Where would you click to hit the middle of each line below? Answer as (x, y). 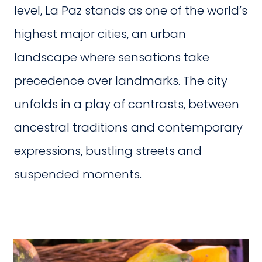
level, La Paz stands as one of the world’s (131, 11)
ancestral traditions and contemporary (128, 127)
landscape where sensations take (112, 57)
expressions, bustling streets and (108, 151)
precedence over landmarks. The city (121, 81)
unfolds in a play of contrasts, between (127, 104)
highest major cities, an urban (100, 34)
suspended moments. (78, 174)
